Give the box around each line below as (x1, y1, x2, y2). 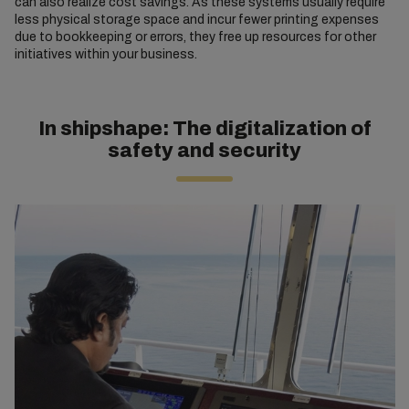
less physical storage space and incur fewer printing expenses (14, 12, 379, 26)
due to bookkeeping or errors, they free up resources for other (14, 29, 376, 44)
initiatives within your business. (14, 47, 197, 61)
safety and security (108, 139, 301, 162)
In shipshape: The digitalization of (37, 117, 372, 140)
